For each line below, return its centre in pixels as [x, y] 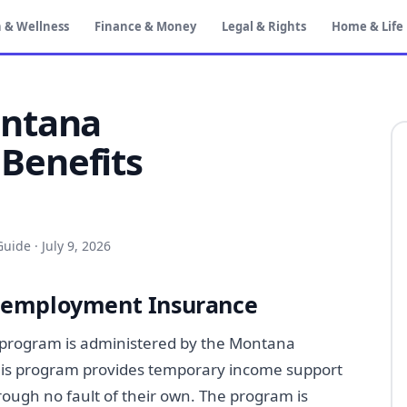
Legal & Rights [264, 26]
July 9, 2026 [76, 245]
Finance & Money [145, 26]
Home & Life [367, 26]
